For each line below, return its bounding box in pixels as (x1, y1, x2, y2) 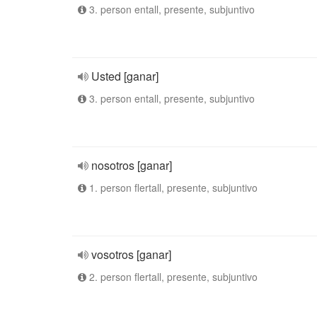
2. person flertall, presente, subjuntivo (86, 270, 258, 284)
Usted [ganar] (91, 68, 158, 84)
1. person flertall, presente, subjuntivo (86, 180, 258, 195)
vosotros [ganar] (91, 246, 171, 263)
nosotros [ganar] (91, 157, 172, 173)
